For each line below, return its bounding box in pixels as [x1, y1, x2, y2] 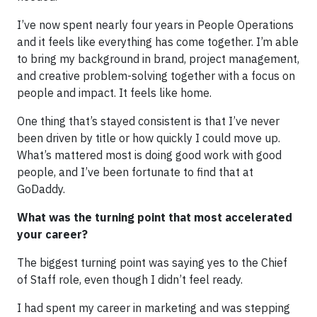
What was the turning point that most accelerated [17, 210, 292, 224]
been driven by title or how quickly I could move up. [17, 131, 280, 145]
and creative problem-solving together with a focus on [17, 69, 295, 83]
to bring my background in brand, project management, [17, 52, 299, 66]
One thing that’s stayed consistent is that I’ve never [17, 114, 279, 128]
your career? [17, 227, 88, 241]
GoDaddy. [17, 182, 65, 196]
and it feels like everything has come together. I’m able [17, 35, 299, 49]
